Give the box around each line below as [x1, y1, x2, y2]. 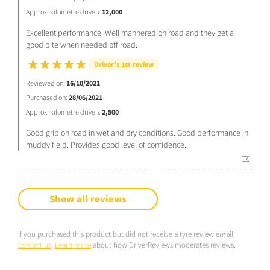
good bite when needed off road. [26, 39, 137, 50]
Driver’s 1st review [94, 59, 154, 69]
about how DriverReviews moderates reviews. [91, 239, 236, 250]
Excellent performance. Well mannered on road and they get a [26, 27, 234, 38]
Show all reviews [49, 192, 127, 206]
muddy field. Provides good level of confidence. [26, 139, 186, 150]
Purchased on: [26, 92, 69, 102]
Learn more [55, 239, 91, 250]
